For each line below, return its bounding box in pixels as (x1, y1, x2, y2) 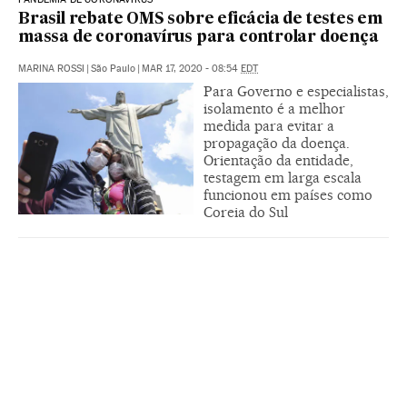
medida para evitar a (203, 116, 334, 134)
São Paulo (91, 62, 135, 74)
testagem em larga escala (203, 168, 362, 186)
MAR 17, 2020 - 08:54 (142, 62, 241, 74)
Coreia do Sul (203, 203, 288, 221)
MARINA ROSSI (18, 62, 84, 74)
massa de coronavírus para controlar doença (18, 29, 379, 45)
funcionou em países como (203, 185, 372, 203)
